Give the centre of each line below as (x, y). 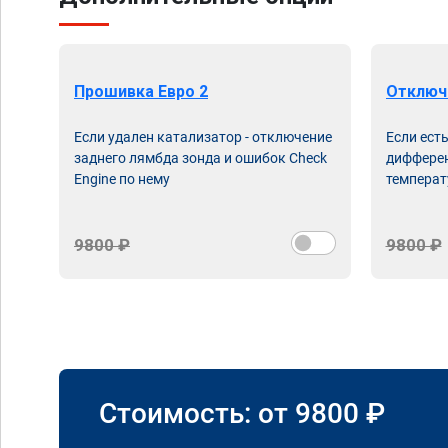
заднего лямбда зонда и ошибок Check (200, 158)
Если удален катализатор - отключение (203, 137)
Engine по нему (122, 179)
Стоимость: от (197, 413)
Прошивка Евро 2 (141, 91)
